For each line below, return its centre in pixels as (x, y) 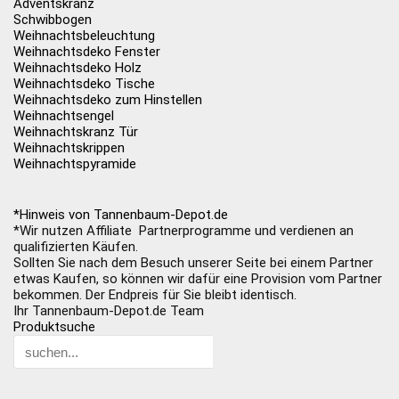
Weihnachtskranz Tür (76, 132)
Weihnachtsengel (64, 116)
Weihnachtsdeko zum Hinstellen (108, 100)
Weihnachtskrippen (69, 148)
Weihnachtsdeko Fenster (87, 52)
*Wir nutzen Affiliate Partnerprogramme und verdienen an (183, 231)
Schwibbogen (53, 20)
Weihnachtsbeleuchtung (84, 36)
